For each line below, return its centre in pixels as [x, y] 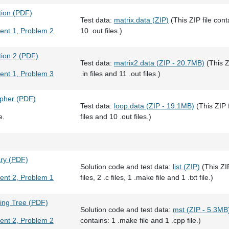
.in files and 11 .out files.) [120, 74]
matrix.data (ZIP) [141, 20]
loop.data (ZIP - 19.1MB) [154, 106]
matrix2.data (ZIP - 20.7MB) [159, 63]
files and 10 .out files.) [116, 117]
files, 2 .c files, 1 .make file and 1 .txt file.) [146, 177]
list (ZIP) [186, 167]
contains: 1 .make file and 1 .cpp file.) [140, 220]
